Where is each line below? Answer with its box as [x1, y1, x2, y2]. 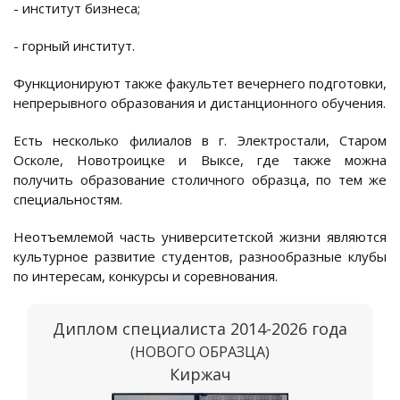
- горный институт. [13, 37, 135, 55]
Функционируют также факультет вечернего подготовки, [13, 74, 387, 93]
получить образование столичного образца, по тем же [13, 171, 387, 189]
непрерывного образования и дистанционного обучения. [13, 94, 386, 112]
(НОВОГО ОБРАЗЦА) [130, 342, 270, 362]
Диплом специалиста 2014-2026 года [53, 318, 347, 340]
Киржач [169, 363, 231, 386]
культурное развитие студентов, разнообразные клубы [13, 247, 387, 266]
